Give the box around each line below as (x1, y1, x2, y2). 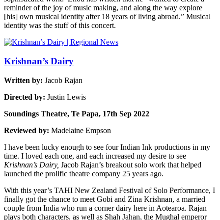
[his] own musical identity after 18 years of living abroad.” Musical (4, 12, 211, 21)
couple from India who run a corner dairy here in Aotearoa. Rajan (4, 203, 207, 212)
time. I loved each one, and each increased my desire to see (4, 151, 186, 160)
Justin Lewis (47, 92, 86, 101)
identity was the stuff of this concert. (4, 21, 116, 30)
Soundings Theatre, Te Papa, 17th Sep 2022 (4, 109, 149, 118)
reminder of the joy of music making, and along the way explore (4, 3, 202, 12)
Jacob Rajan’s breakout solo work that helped (61, 160, 201, 169)
